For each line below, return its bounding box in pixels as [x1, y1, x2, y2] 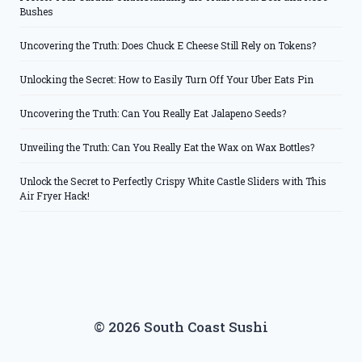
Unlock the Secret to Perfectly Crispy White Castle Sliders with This [19, 175, 326, 188]
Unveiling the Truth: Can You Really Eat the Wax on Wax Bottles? [19, 141, 314, 154]
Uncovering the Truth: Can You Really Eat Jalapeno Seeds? [19, 107, 286, 120]
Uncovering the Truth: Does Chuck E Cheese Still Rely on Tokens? [19, 39, 316, 53]
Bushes [19, 5, 53, 19]
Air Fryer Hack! [19, 189, 90, 203]
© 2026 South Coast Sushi [94, 317, 268, 336]
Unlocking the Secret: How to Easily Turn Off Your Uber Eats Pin [19, 73, 314, 86]
